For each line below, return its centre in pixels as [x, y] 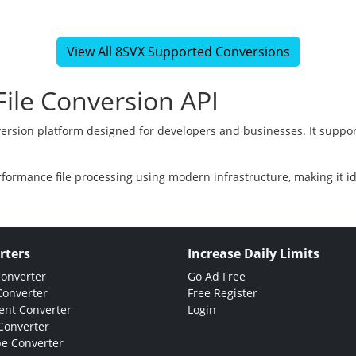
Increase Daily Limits [253, 254]
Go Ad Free [217, 277]
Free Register [222, 293]
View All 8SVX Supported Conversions [178, 52]
